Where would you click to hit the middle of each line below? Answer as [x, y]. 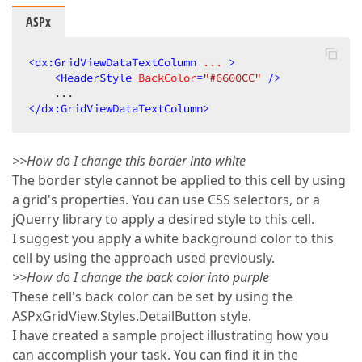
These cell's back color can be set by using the [152, 297]
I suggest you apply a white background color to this [173, 238]
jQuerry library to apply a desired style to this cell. [163, 219]
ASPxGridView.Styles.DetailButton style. [132, 316]
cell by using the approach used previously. [143, 258]
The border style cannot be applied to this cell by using [179, 180]
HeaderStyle [96, 78]
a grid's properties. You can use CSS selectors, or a [166, 200]
